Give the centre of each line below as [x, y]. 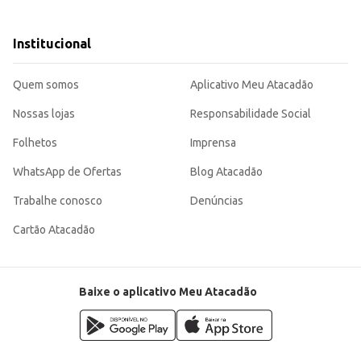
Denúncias [217, 201]
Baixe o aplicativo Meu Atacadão [168, 292]
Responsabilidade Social [251, 114]
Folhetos [35, 143]
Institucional [52, 44]
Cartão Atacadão [54, 230]
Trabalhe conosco [58, 201]
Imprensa [213, 143]
